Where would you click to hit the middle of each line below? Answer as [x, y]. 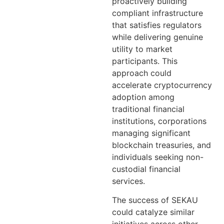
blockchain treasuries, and [161, 145]
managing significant [151, 133]
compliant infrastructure [157, 13]
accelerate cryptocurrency [162, 85]
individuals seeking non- [158, 157]
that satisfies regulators [157, 25]
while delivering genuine [157, 37]
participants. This [145, 61]
